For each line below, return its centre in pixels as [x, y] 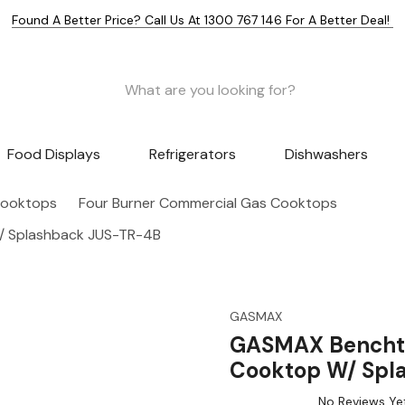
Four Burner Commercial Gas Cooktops [208, 203]
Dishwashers [326, 155]
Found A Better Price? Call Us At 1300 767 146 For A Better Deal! [202, 20]
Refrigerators [192, 155]
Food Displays [54, 155]
